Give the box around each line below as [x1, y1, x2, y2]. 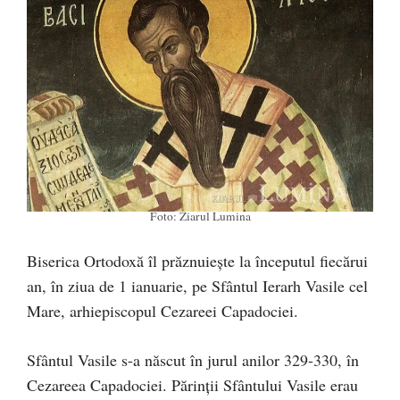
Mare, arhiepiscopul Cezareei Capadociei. [27, 299, 298, 321]
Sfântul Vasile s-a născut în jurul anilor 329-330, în [27, 348, 359, 371]
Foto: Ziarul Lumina [149, 207, 251, 224]
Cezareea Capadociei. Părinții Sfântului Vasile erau [27, 373, 358, 396]
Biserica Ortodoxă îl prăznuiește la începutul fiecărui [27, 249, 368, 271]
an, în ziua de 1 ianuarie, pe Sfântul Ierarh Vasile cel [27, 274, 368, 296]
